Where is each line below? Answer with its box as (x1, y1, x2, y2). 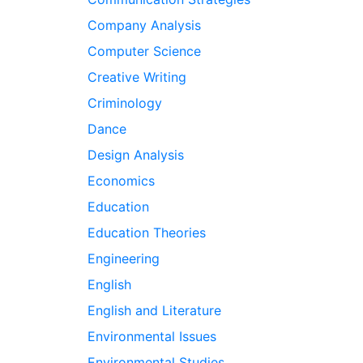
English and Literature (87, 302, 221, 318)
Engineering (87, 250, 160, 267)
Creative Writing (87, 69, 186, 85)
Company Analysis (87, 17, 201, 33)
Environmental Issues (87, 328, 216, 344)
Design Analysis (87, 147, 184, 163)
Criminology (87, 95, 162, 111)
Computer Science (87, 43, 201, 59)
